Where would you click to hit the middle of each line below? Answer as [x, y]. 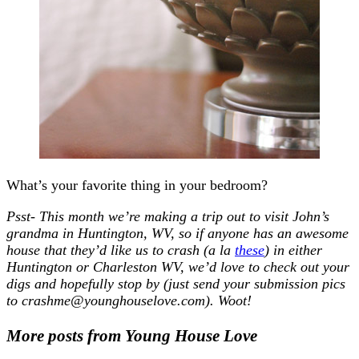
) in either [293, 250]
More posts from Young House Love [132, 335]
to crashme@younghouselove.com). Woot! [129, 300]
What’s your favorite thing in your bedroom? [137, 185]
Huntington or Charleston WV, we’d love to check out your [178, 266]
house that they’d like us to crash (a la [121, 250]
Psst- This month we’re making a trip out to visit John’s [168, 216]
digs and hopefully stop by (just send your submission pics [176, 283]
